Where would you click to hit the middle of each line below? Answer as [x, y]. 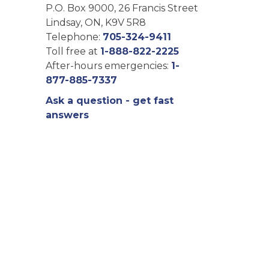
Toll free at [73, 51]
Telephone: [74, 37]
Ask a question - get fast [110, 100]
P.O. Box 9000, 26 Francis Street [122, 8]
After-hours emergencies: [108, 65]
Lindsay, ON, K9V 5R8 [96, 22]
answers [67, 115]
